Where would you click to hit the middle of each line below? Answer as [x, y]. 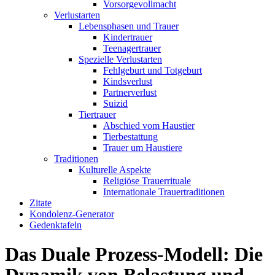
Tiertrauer [97, 114]
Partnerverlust [130, 92]
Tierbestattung [130, 137]
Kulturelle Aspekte [115, 170]
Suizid [115, 103]
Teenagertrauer [132, 48]
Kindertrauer [128, 37]
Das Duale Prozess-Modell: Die [134, 254]
